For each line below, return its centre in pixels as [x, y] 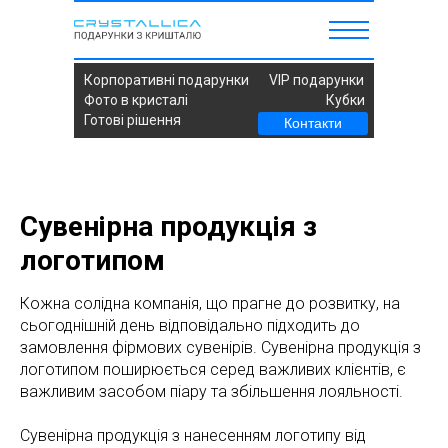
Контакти [313, 123]
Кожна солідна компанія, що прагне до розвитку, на [210, 303]
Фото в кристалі [136, 100]
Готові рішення [132, 120]
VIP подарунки [316, 80]
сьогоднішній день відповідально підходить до [190, 325]
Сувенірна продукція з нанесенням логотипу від [193, 435]
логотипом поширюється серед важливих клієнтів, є [213, 369]
